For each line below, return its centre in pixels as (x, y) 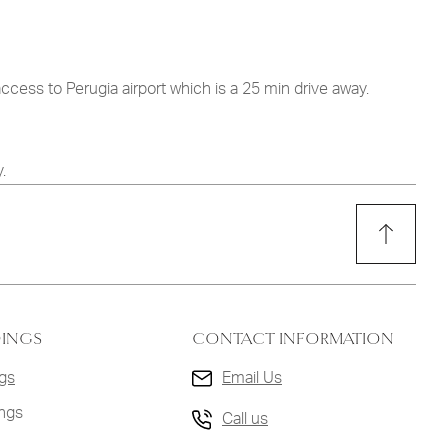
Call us (245, 419)
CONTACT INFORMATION (293, 339)
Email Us (252, 377)
